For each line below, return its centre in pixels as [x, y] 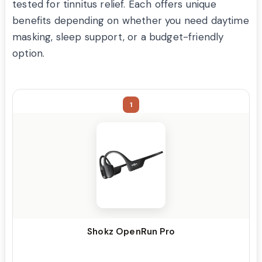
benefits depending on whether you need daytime [131, 20]
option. [29, 53]
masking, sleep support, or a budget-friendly [118, 37]
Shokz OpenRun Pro [131, 231]
